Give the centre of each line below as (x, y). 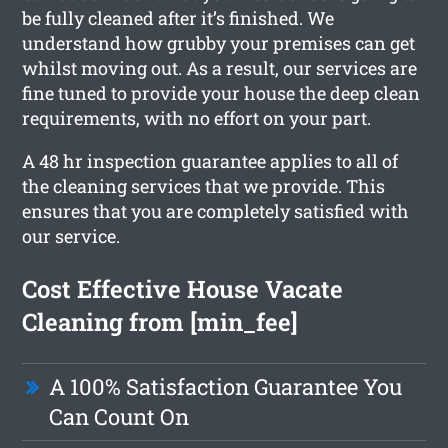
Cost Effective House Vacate (183, 288)
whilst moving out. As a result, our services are (220, 67)
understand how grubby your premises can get (219, 42)
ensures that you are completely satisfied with (216, 210)
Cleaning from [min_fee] (160, 321)
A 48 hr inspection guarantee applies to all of (210, 160)
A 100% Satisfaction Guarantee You (226, 386)
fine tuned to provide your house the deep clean (221, 92)
